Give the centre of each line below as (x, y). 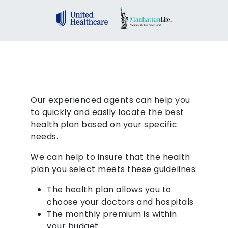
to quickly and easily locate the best (107, 112)
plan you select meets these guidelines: (114, 169)
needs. (44, 137)
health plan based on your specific (104, 125)
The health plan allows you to (109, 190)
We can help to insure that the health (110, 157)
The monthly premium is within (112, 214)
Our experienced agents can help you (110, 100)
